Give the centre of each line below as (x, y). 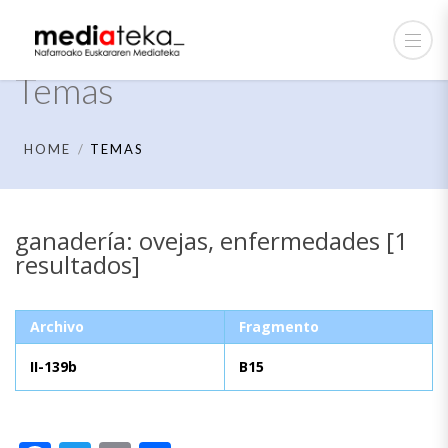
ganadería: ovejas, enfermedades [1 (211, 240)
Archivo (57, 326)
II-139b (53, 366)
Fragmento (279, 326)
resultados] (77, 264)
